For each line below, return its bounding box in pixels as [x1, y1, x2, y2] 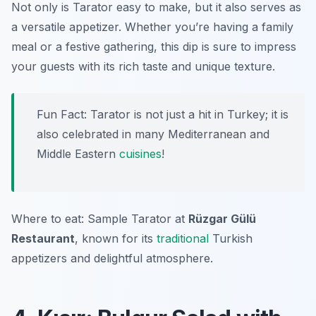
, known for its [75, 231, 157, 246]
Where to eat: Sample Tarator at [11, 212, 188, 226]
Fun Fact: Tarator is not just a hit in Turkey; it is [37, 107, 288, 122]
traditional [157, 231, 209, 246]
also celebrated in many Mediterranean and [37, 127, 269, 142]
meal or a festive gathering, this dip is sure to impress [11, 39, 296, 54]
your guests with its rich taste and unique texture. [11, 59, 275, 74]
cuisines [119, 147, 162, 162]
